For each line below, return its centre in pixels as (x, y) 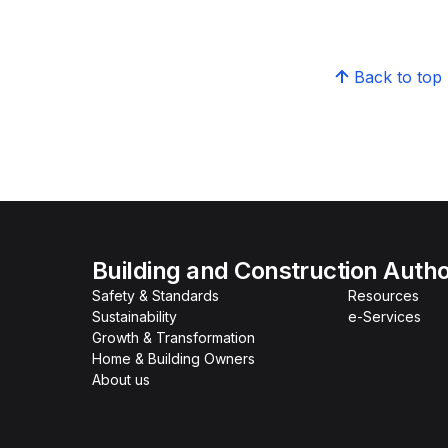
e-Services (384, 316)
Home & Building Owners (173, 358)
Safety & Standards (155, 295)
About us (121, 379)
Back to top (397, 77)
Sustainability (134, 316)
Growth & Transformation (173, 337)
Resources (383, 295)
